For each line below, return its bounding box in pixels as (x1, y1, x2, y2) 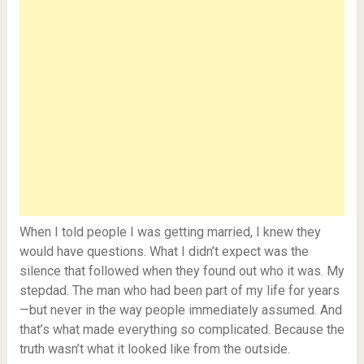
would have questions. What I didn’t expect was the (19, 244, 309, 259)
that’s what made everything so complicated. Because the (19, 322, 344, 337)
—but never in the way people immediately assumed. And (19, 302, 342, 318)
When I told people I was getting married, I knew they (19, 224, 321, 240)
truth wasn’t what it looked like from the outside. (19, 341, 290, 357)
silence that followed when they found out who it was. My (19, 263, 344, 279)
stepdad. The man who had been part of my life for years (19, 283, 340, 298)
